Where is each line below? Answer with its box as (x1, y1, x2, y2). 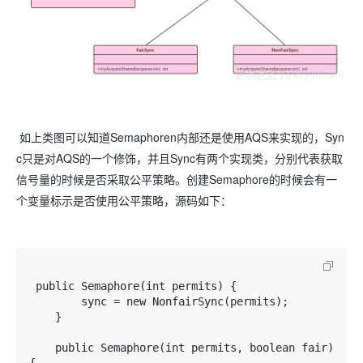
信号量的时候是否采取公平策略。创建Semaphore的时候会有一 (16, 171, 337, 188)
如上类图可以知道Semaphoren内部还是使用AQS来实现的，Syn (16, 129, 344, 146)
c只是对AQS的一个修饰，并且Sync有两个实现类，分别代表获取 (16, 150, 343, 167)
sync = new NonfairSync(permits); (29, 295, 81, 309)
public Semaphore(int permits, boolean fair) (29, 341, 55, 355)
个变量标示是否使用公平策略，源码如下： (16, 192, 232, 209)
